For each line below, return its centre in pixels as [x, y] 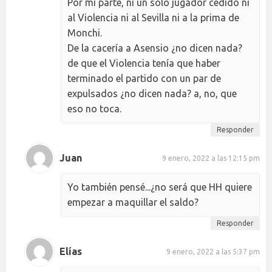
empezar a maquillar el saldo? [133, 202]
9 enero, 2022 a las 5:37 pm [213, 251]
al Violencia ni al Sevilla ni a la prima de [153, 18]
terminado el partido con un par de [144, 79]
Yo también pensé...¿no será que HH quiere [160, 187]
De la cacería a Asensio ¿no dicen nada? [155, 48]
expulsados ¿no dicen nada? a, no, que [152, 94]
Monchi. [85, 33]
